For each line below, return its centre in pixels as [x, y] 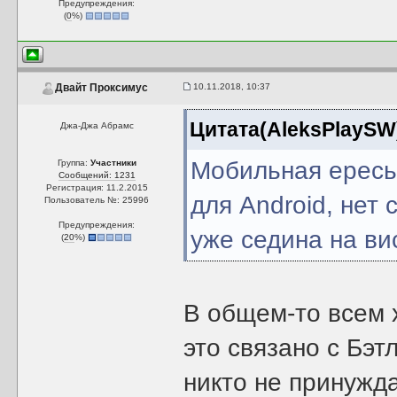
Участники [113, 163]
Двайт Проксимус [101, 88]
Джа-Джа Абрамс [97, 125]
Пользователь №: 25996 [97, 200]
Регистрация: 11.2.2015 [97, 187]
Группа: [74, 163]
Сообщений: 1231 [97, 175]
